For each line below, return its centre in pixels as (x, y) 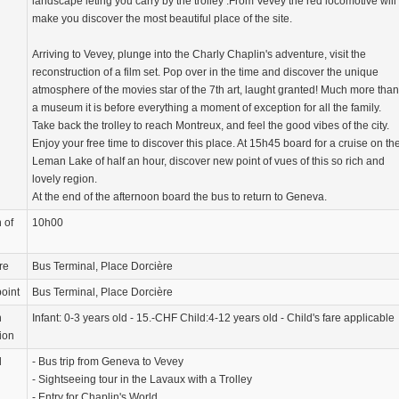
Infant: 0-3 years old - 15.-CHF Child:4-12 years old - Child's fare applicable (213, 318)
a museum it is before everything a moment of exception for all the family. (207, 108)
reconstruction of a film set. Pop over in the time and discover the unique (205, 72)
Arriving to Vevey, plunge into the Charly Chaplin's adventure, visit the (199, 54)
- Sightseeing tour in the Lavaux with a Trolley (142, 379)
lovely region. (65, 179)
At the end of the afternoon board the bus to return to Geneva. (179, 197)
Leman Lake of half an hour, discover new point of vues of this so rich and (208, 161)
